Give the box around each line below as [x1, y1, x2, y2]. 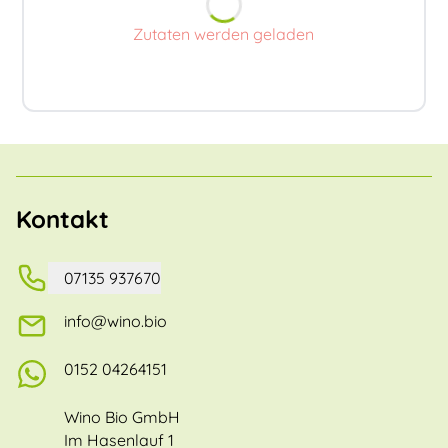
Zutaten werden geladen [133, 24, 315, 45]
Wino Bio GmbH [64, 407, 180, 428]
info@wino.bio [64, 311, 167, 332]
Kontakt [16, 204, 109, 235]
